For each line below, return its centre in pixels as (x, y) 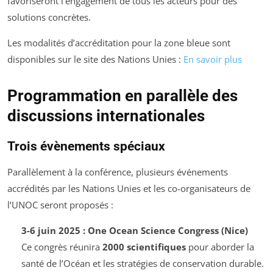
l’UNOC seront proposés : (60, 204)
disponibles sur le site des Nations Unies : (95, 59)
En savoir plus (213, 59)
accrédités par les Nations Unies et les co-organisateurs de (129, 188)
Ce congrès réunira (62, 246)
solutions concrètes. (49, 17)
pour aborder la (220, 246)
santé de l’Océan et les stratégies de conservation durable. (142, 263)
